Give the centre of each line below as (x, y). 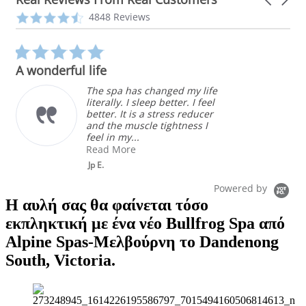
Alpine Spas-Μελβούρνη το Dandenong (142, 242)
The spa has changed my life (152, 91)
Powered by (242, 189)
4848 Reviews (120, 17)
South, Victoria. (60, 261)
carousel (34, 28)
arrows (278, 11)
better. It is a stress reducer (150, 114)
